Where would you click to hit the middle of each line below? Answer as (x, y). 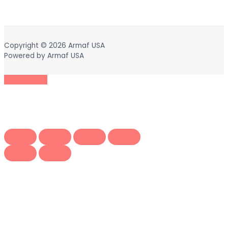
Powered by (26, 55)
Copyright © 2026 (36, 45)
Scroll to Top (26, 80)
